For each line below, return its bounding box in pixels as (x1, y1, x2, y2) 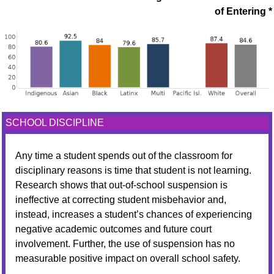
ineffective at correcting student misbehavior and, (15, 194, 226, 205)
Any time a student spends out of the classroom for (15, 150, 232, 161)
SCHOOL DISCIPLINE (6, 117, 104, 128)
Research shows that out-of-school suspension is (15, 180, 228, 190)
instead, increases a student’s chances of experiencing (15, 209, 252, 220)
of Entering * (215, 6, 272, 17)
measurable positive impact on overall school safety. (15, 253, 240, 264)
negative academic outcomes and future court (15, 224, 212, 234)
